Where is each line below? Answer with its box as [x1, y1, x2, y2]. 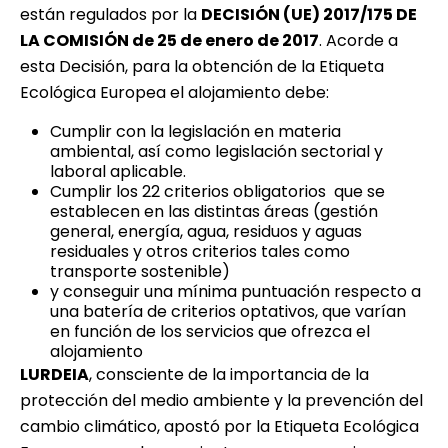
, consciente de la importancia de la [89, 363, 369, 387]
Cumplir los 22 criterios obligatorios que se [50, 180, 385, 204]
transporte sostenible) [50, 260, 230, 284]
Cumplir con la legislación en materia [50, 120, 341, 144]
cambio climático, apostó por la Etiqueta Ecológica [20, 415, 419, 439]
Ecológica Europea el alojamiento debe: [20, 81, 329, 105]
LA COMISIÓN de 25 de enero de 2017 [20, 29, 319, 53]
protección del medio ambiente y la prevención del [20, 389, 423, 413]
